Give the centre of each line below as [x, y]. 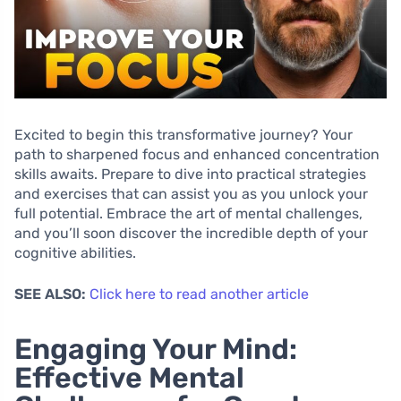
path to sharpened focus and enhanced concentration [197, 154]
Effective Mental [129, 377]
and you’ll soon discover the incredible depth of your [191, 233]
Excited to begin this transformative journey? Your [183, 134]
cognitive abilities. [75, 252]
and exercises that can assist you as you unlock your [191, 193]
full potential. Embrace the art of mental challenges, [188, 213]
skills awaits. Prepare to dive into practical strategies [190, 174]
